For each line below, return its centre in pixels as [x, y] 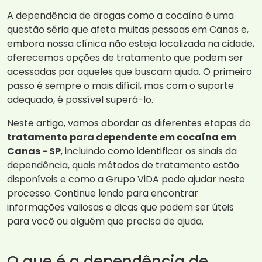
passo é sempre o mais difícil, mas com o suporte [120, 86]
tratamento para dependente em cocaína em [122, 137]
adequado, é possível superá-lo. [80, 100]
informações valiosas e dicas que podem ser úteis [120, 208]
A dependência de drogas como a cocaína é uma [120, 16]
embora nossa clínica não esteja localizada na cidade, [131, 44]
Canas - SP [34, 151]
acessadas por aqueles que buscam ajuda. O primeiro [130, 72]
